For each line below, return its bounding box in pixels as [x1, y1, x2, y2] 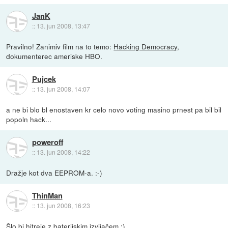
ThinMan [32, 190, 63, 202]
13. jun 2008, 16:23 [36, 201, 90, 210]
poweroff [32, 136, 63, 148]
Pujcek [32, 73, 56, 85]
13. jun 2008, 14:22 [36, 148, 90, 157]
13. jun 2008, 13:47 [36, 21, 90, 31]
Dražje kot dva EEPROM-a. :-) [6, 167, 103, 178]
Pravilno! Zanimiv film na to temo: [6, 41, 114, 51]
